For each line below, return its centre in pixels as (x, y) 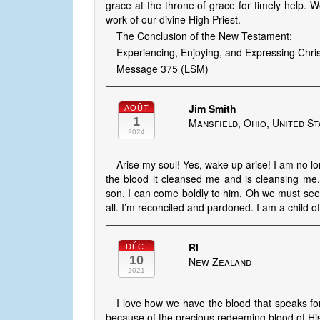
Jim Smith (213, 109)
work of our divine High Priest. (173, 20)
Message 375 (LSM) (162, 69)
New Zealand (220, 262)
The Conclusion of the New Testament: (204, 36)
